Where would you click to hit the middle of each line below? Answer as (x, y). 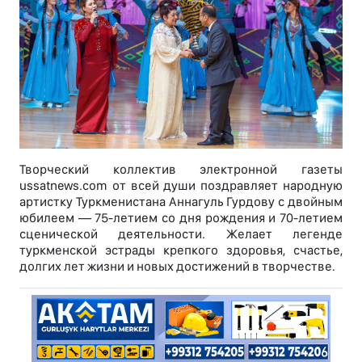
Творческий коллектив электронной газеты (181, 170)
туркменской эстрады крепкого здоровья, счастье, (181, 250)
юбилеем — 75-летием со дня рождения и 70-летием (181, 218)
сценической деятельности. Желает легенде (181, 234)
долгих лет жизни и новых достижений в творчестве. (177, 267)
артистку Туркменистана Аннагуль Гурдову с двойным (181, 202)
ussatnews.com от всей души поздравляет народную (181, 186)
